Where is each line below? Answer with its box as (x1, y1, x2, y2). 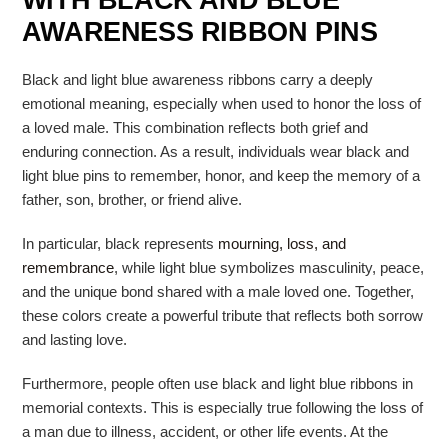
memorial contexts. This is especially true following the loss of (21, 399, 423, 416)
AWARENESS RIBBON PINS (21, 17, 378, 47)
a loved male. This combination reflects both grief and (21, 119, 368, 136)
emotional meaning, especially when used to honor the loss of (21, 95, 421, 112)
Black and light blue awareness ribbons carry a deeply (21, 71, 373, 88)
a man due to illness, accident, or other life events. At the (21, 423, 388, 440)
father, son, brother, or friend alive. (21, 191, 242, 208)
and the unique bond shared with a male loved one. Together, (21, 283, 414, 300)
